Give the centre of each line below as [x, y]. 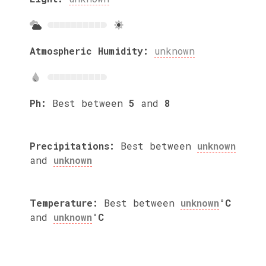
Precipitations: [72, 145]
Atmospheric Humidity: [89, 50]
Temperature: [64, 202]
